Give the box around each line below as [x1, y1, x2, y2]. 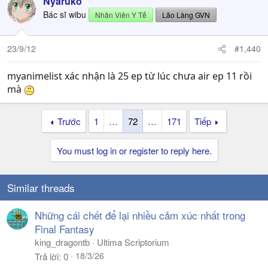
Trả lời [35, 250, 59, 263]
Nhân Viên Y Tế [95, 10, 147, 20]
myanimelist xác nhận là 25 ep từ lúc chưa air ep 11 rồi [7, 69, 252, 83]
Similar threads [7, 180, 75, 196]
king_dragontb [35, 236, 90, 249]
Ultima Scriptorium [97, 236, 169, 249]
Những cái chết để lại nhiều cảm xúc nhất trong [35, 208, 245, 223]
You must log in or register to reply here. [56, 144, 212, 157]
